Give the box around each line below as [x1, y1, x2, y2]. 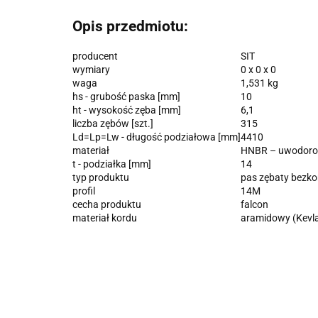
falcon [241, 198, 268, 210]
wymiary [72, 63, 110, 75]
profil [72, 185, 95, 197]
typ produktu [72, 171, 129, 183]
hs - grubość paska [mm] [72, 90, 180, 102]
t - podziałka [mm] [72, 158, 151, 170]
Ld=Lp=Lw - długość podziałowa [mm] [72, 131, 241, 143]
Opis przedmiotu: [72, 18, 188, 35]
